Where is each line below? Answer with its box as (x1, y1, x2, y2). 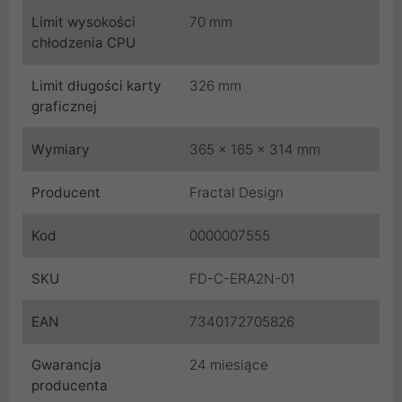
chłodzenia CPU (31, 34, 135, 52)
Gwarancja (31, 356, 101, 374)
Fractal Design (189, 184, 284, 202)
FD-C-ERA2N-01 (189, 270, 295, 288)
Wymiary (31, 141, 90, 159)
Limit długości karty (31, 77, 162, 95)
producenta (31, 377, 108, 395)
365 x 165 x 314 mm (189, 141, 320, 159)
